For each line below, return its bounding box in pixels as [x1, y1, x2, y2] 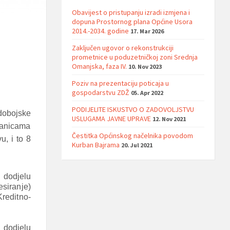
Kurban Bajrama [71, 140, 120, 149]
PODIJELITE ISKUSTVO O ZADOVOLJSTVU [71, 105, 194, 114]
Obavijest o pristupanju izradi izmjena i [71, 8, 190, 17]
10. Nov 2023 [128, 63, 162, 70]
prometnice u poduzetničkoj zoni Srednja [71, 52, 198, 62]
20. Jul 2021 [121, 141, 152, 149]
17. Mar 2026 [130, 27, 164, 35]
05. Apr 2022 [130, 89, 163, 97]
